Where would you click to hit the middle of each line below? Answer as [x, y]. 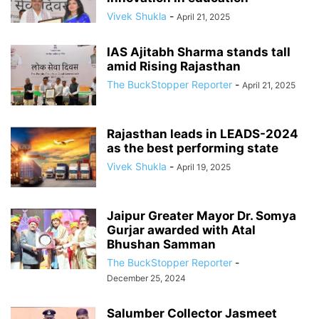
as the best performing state [193, 148]
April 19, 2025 [204, 167]
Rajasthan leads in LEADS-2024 [203, 134]
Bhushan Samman [161, 244]
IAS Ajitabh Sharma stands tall [199, 52]
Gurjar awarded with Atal [181, 230]
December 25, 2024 [146, 278]
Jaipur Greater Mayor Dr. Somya [202, 216]
